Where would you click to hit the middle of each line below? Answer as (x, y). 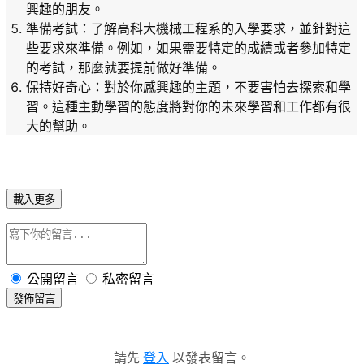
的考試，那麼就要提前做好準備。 (123, 67)
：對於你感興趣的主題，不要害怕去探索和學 (221, 87)
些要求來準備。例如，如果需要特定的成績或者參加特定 (188, 48)
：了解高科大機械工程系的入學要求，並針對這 (214, 28)
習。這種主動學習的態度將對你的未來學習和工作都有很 (188, 106)
